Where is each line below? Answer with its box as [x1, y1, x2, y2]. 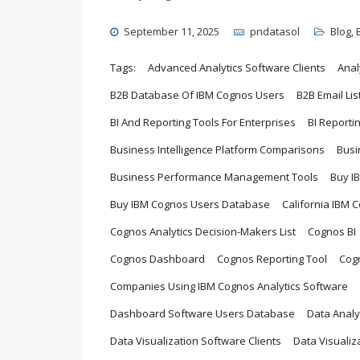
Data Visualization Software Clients [110, 333, 281, 348]
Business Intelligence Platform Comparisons [110, 141, 325, 157]
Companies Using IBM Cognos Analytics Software [110, 278, 348, 293]
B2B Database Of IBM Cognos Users [110, 87, 284, 102]
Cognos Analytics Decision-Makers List [110, 223, 296, 239]
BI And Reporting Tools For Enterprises [110, 114, 296, 129]
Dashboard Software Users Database [110, 305, 295, 321]
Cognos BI [308, 223, 356, 239]
